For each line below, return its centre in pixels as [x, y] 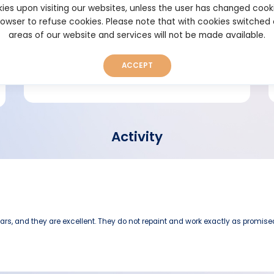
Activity [137, 137]
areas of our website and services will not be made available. [137, 35]
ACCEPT [137, 65]
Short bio [86, 35]
